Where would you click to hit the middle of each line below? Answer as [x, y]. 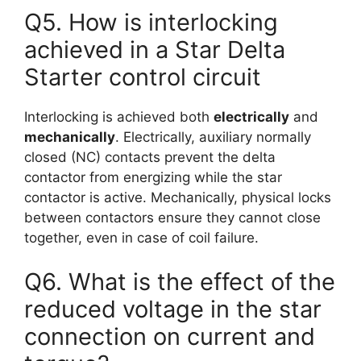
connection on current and [170, 337]
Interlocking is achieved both [119, 116]
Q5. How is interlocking [151, 22]
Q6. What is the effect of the [180, 282]
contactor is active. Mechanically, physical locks [178, 197]
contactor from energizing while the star [153, 177]
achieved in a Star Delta [155, 49]
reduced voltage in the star [173, 309]
